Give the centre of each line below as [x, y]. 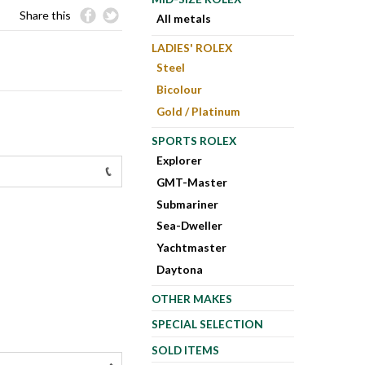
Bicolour [180, 90]
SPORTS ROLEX [193, 141]
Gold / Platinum [199, 111]
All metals [184, 19]
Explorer [180, 161]
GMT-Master [192, 182]
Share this [46, 15]
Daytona [180, 270]
